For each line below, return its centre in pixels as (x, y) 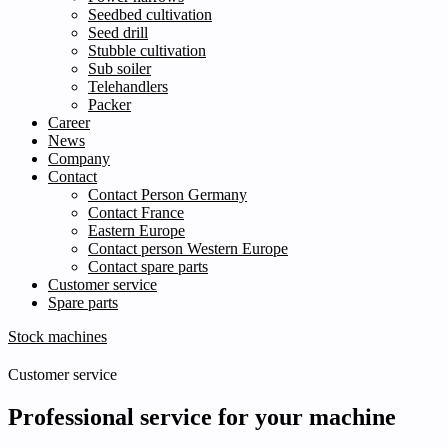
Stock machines (57, 336)
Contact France (136, 212)
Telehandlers (128, 86)
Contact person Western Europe (188, 248)
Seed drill (118, 32)
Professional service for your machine (202, 416)
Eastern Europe (136, 230)
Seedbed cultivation (150, 14)
